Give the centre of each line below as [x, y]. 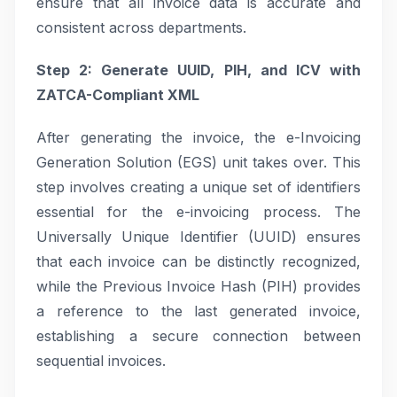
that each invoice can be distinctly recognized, [198, 261]
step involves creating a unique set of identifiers [198, 187]
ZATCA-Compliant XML [118, 95]
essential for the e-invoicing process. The [198, 212]
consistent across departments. [141, 27]
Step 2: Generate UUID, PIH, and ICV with [198, 70]
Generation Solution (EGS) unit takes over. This [198, 162]
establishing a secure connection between [198, 336]
